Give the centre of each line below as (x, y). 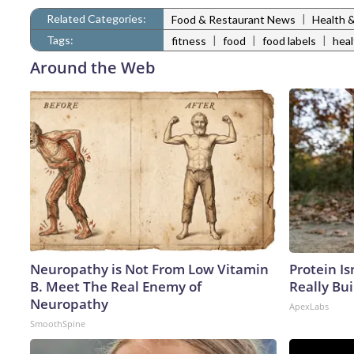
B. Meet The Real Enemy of (116, 286)
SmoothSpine (58, 323)
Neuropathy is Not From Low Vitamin (149, 269)
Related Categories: (96, 18)
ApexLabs (309, 306)
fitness (189, 41)
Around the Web (92, 67)
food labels (289, 41)
